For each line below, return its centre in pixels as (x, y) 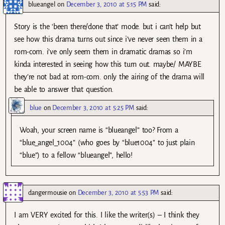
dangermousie (48, 192)
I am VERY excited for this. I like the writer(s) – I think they (107, 215)
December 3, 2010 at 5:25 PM (93, 107)
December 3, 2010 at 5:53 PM (118, 192)
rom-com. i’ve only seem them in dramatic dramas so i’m (103, 51)
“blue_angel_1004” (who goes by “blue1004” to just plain (107, 142)
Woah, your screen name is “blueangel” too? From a (99, 130)
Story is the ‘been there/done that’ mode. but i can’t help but (107, 26)
